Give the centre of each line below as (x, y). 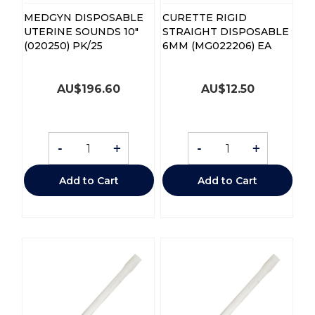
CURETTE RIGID (204, 18)
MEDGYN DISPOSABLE (83, 18)
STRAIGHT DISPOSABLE (225, 32)
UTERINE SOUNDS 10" (81, 32)
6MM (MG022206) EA (217, 46)
